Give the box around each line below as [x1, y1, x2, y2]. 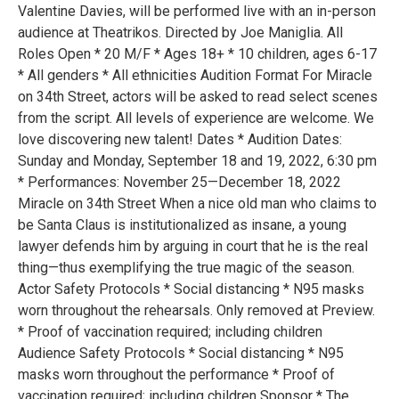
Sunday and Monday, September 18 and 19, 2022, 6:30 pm [18, 151, 377, 169]
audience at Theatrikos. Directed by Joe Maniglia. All [18, 23, 343, 41]
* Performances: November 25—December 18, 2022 [18, 173, 341, 191]
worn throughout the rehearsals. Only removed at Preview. [18, 301, 375, 319]
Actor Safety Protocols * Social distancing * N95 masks [18, 280, 364, 297]
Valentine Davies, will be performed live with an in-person [18, 2, 376, 20]
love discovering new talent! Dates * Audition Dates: [18, 130, 342, 148]
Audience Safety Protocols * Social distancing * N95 [18, 344, 344, 362]
